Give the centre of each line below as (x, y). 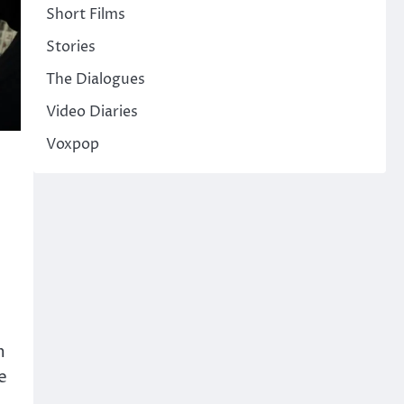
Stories (70, 47)
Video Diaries (92, 112)
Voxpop (72, 145)
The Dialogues (95, 80)
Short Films (85, 15)
